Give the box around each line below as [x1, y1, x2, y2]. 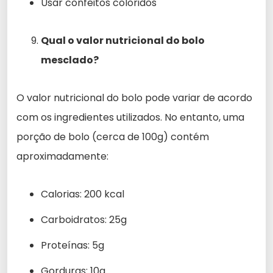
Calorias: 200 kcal [41, 186, 124, 201]
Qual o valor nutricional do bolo [41, 33, 205, 48]
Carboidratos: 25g [41, 212, 127, 227]
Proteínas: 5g [41, 238, 104, 252]
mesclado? [41, 52, 99, 67]
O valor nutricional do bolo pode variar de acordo [16, 90, 252, 105]
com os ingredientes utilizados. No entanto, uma [16, 110, 244, 124]
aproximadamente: [16, 149, 108, 163]
